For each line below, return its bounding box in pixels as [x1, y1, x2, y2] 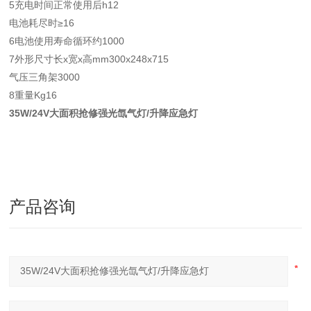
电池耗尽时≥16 [9, 17, 75, 28]
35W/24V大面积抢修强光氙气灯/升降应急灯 [9, 108, 199, 119]
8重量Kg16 [9, 90, 58, 101]
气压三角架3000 [9, 72, 81, 83]
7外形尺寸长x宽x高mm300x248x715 [9, 53, 169, 65]
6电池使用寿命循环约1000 [9, 35, 125, 47]
